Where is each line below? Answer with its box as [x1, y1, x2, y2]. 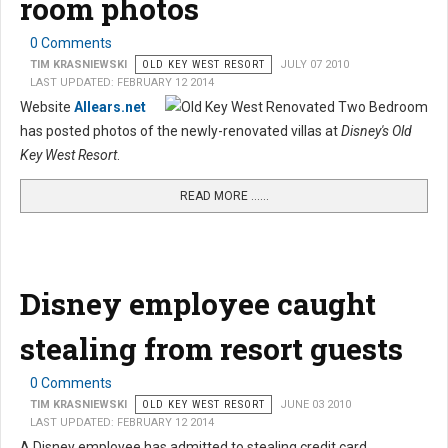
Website [20, 99, 74, 116]
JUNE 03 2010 [280, 398, 351, 412]
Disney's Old [341, 123, 412, 140]
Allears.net [74, 99, 146, 116]
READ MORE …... [179, 189, 269, 204]
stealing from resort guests [20, 329, 403, 369]
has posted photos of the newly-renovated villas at [20, 123, 341, 140]
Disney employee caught [20, 284, 376, 324]
